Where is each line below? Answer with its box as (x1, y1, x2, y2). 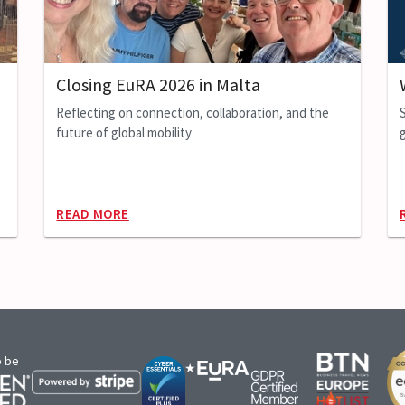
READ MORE (56, 205, 129, 223)
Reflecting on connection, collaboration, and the (55, 104, 329, 122)
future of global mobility (55, 124, 192, 142)
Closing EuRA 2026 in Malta (55, 73, 260, 97)
